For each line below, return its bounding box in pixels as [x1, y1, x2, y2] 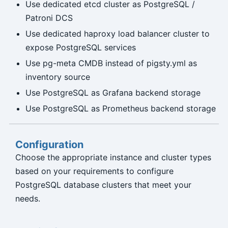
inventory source [25, 72, 90, 82]
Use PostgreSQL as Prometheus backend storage [25, 103, 216, 114]
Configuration [15, 138, 83, 151]
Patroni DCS [25, 13, 73, 23]
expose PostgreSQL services [25, 42, 136, 53]
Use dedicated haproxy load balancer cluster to [25, 28, 210, 39]
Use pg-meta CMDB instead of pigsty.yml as [25, 58, 197, 69]
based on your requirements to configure [15, 166, 174, 177]
